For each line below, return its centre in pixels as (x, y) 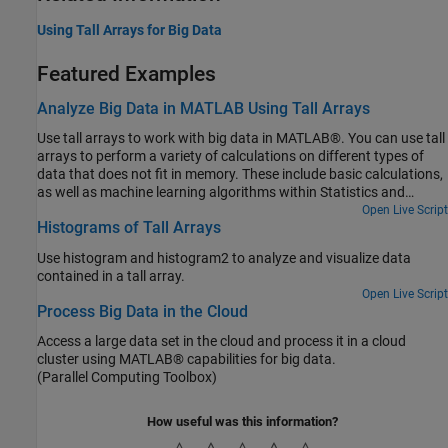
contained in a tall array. (111, 275)
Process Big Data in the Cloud (142, 311)
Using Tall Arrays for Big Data (129, 29)
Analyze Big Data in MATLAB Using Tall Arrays (203, 108)
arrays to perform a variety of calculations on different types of (230, 156)
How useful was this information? (242, 421)
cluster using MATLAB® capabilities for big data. (186, 358)
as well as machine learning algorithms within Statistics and (221, 192)
